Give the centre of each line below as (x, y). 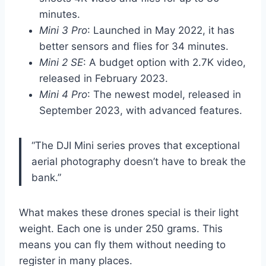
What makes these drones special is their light (129, 213)
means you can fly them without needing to (122, 245)
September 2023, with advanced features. (141, 111)
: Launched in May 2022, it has (161, 31)
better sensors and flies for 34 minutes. (134, 47)
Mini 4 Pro (63, 95)
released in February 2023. (104, 79)
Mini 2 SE (61, 63)
